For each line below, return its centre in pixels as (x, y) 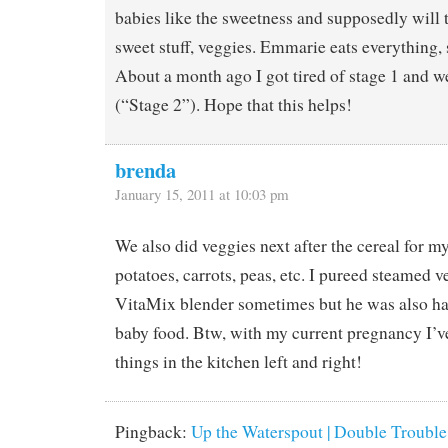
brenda (145, 170)
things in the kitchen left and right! (238, 361)
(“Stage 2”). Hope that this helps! (233, 105)
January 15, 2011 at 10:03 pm (202, 194)
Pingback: (153, 431)
